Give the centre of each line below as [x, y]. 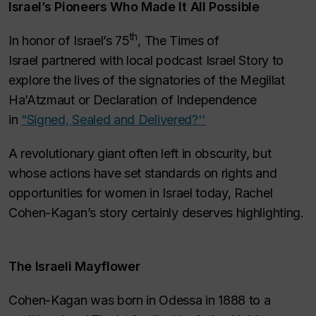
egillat [268, 80]
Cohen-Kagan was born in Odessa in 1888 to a [140, 300]
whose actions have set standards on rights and [143, 173]
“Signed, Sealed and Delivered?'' [114, 120]
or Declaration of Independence [166, 100]
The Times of [182, 41]
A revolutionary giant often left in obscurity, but [140, 153]
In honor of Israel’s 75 [69, 41]
